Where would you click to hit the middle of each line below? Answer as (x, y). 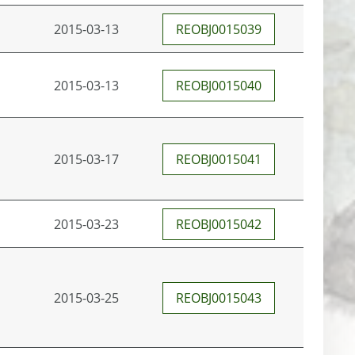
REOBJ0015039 (219, 29)
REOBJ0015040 (219, 86)
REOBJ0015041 (219, 159)
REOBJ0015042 (219, 224)
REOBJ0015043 (219, 298)
